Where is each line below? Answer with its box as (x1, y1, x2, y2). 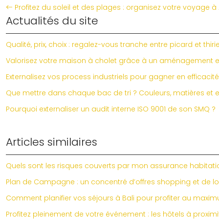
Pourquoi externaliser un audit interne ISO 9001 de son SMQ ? (6, 104, 216, 114)
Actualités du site (6, 13, 98, 28)
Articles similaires (6, 134, 97, 150)
